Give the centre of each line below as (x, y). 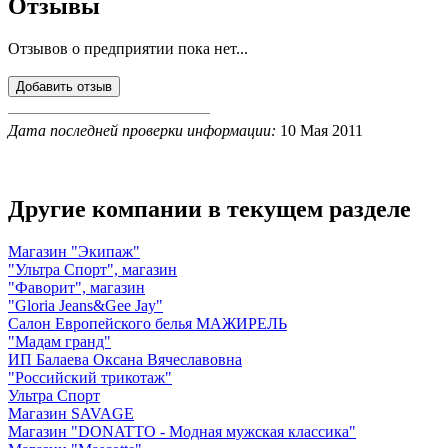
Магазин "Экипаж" (74, 251)
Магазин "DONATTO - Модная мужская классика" (182, 431)
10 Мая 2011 (319, 130)
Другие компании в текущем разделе (209, 208)
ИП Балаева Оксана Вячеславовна (125, 359)
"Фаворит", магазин (76, 287)
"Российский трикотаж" (90, 377)
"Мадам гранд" (59, 341)
